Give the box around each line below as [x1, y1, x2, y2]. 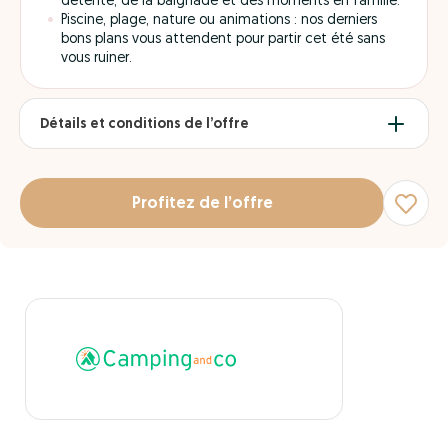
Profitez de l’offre [131, 195, 273, 212]
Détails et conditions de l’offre [40, 116, 249, 132]
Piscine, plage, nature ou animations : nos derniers [61, 13, 377, 28]
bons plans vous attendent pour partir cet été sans [61, 32, 385, 47]
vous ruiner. [61, 51, 132, 66]
